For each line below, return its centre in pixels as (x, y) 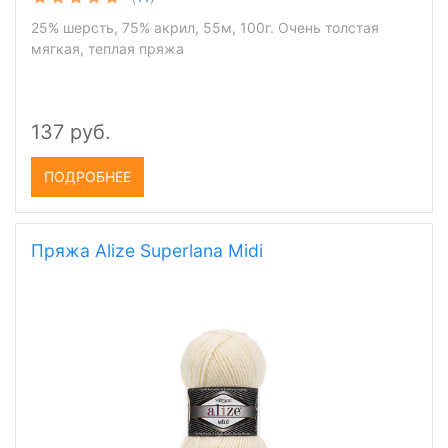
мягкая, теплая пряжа (107, 48)
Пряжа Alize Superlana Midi (147, 250)
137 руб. (71, 132)
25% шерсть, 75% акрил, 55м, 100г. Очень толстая (205, 27)
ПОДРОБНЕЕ (87, 176)
